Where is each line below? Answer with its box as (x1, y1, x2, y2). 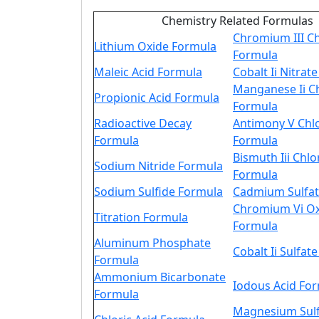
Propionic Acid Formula (94, 90, 219, 105)
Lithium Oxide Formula (94, 38, 216, 54)
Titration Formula (94, 209, 188, 225)
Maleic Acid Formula (94, 64, 202, 80)
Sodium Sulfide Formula (94, 184, 223, 199)
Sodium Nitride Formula (94, 158, 223, 174)
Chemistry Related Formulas (162, 13, 313, 28)
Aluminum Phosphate (94, 235, 211, 251)
